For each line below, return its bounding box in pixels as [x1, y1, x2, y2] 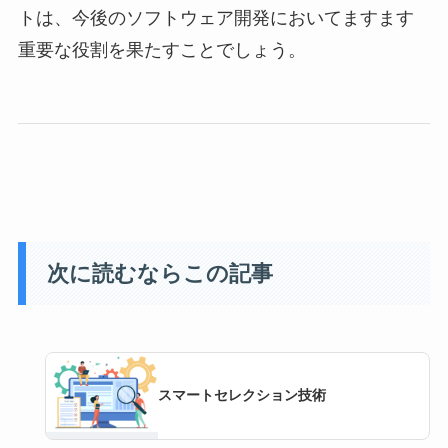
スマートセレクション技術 [157, 388, 326, 404]
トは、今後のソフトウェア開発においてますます [17, 7, 414, 28]
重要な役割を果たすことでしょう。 [17, 39, 306, 60]
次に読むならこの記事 [47, 261, 274, 286]
